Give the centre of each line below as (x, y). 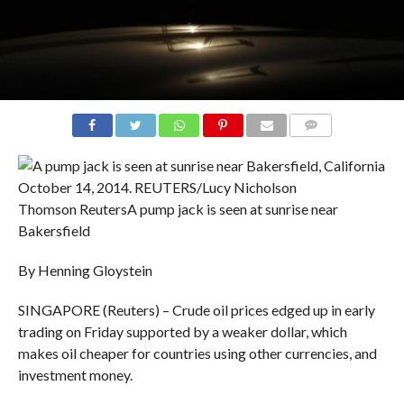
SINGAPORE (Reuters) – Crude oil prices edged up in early (196, 309)
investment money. (75, 374)
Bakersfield (54, 230)
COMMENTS (326, 146)
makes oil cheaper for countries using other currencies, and (197, 353)
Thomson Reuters (72, 208)
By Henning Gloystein (85, 270)
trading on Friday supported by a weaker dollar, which (182, 331)
